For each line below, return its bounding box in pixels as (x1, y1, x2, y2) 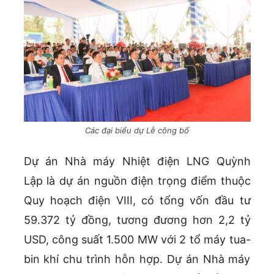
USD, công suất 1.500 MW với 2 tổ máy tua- (23, 233, 251, 246)
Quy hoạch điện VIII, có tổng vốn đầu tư (23, 194, 251, 207)
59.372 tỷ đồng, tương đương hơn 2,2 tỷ (23, 213, 251, 227)
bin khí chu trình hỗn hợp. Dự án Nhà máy (23, 253, 251, 266)
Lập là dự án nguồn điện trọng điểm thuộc (23, 174, 251, 188)
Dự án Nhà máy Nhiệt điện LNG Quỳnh (23, 155, 251, 168)
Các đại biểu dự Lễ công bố (85, 125, 189, 136)
